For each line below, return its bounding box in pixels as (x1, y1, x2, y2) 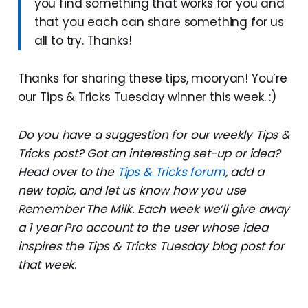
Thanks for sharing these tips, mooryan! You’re (17, 69, 287, 87)
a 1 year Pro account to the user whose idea (17, 219, 268, 236)
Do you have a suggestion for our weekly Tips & (17, 126, 290, 143)
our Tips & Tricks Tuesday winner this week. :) (17, 88, 276, 105)
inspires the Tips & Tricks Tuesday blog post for (17, 237, 284, 254)
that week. (17, 256, 78, 273)
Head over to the (17, 163, 118, 180)
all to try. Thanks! (34, 32, 132, 49)
